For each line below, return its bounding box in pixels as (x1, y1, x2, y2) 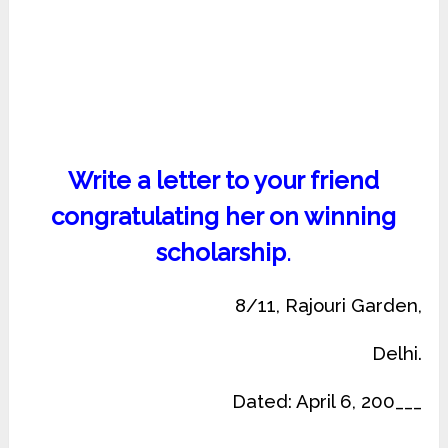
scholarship (155, 238, 286, 268)
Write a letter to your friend (68, 166, 380, 196)
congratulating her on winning (51, 202, 397, 232)
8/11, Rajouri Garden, (234, 294, 422, 317)
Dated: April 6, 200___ (231, 390, 422, 413)
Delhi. (371, 342, 422, 365)
